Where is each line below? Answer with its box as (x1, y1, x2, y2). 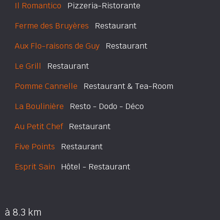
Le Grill (15, 61, 41, 71)
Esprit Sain (15, 162, 55, 172)
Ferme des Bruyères (15, 21, 89, 31)
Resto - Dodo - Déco (64, 101, 144, 111)
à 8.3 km (5, 206, 42, 219)
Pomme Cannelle (15, 81, 78, 91)
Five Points (15, 141, 55, 152)
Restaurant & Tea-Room (78, 81, 173, 91)
